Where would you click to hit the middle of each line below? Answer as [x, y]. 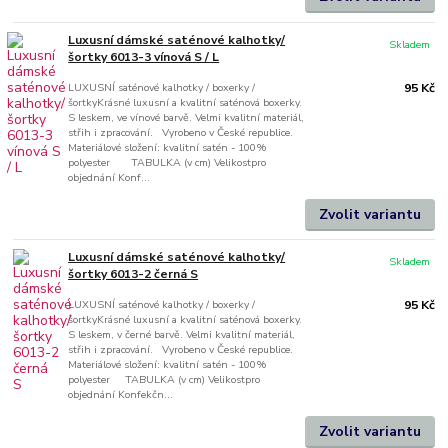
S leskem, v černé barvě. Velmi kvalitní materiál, [182, 335]
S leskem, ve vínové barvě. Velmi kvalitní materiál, [186, 117]
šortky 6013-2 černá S [133, 274]
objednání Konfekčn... [121, 395]
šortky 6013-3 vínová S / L [144, 56]
